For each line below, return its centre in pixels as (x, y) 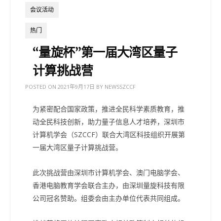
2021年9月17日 (76, 86)
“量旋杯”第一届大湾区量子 (105, 52)
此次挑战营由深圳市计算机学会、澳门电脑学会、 (109, 172)
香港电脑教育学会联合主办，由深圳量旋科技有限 (109, 185)
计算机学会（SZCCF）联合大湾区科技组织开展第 (109, 134)
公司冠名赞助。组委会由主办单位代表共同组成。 (109, 198)
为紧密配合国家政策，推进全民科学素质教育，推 (109, 109)
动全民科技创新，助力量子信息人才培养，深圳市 (109, 121)
